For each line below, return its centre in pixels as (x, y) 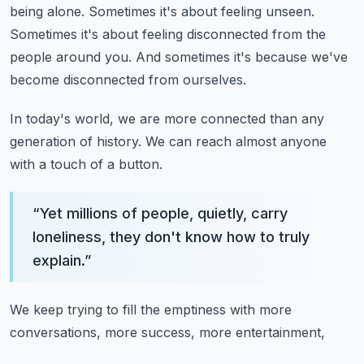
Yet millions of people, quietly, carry (164, 213)
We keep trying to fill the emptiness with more (151, 310)
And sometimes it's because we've (242, 57)
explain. (58, 260)
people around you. (71, 57)
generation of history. (76, 141)
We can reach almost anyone (236, 141)
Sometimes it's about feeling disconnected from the (168, 34)
